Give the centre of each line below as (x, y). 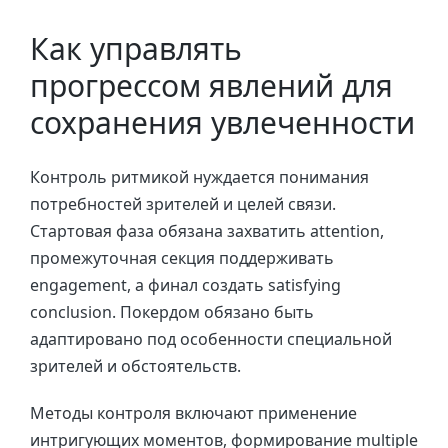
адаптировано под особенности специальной (211, 338)
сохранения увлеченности (222, 123)
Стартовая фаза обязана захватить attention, (207, 230)
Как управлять (136, 49)
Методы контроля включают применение (193, 412)
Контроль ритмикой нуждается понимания (199, 176)
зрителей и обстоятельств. (135, 365)
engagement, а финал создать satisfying (185, 284)
